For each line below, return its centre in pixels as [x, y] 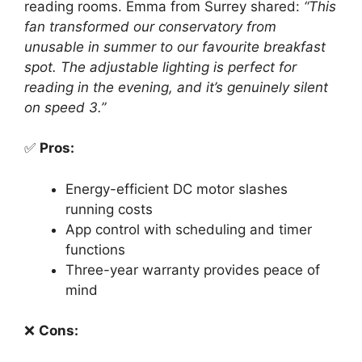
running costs [109, 209]
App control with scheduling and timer [189, 229]
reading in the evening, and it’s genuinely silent [176, 87]
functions [95, 249]
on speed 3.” [65, 107]
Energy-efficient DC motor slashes [177, 189]
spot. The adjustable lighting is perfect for [160, 67]
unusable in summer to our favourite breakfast [175, 46]
